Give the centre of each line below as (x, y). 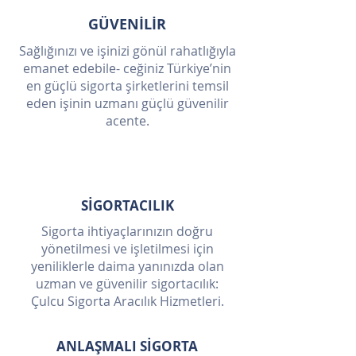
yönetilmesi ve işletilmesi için (127, 249)
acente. (127, 121)
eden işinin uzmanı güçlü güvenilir (127, 103)
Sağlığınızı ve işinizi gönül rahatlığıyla (127, 51)
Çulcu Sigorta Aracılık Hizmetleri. (127, 301)
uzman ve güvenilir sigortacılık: (127, 284)
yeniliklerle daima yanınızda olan (127, 266)
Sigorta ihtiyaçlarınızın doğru (127, 231)
